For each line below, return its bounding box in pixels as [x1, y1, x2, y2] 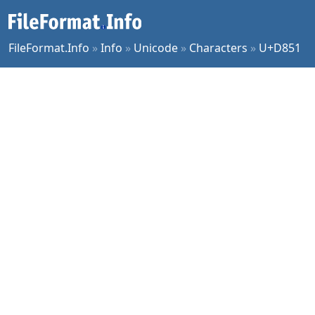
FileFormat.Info [8, 40, 89, 56]
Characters [189, 40, 247, 56]
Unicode [134, 40, 178, 56]
